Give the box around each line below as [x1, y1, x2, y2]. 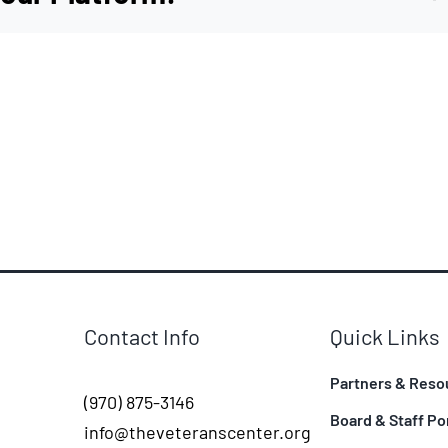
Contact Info [83, 322, 200, 349]
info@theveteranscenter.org [83, 420, 311, 443]
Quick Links [329, 322, 440, 349]
